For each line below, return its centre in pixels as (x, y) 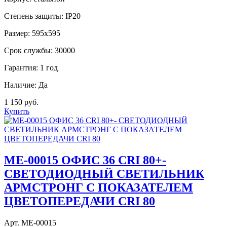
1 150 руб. (21, 102)
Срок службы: (28, 50)
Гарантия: (21, 67)
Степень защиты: (34, 16)
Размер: (17, 33)
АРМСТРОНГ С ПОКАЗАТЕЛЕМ (99, 187)
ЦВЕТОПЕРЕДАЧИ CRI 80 (80, 201)
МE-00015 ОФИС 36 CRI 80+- (85, 160)
